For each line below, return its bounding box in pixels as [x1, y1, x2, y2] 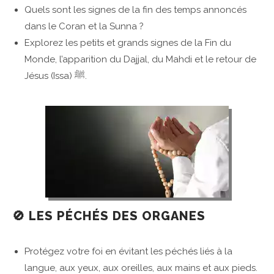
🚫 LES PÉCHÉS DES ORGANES [12, 209, 206, 224]
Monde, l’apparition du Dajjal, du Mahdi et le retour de [24, 54, 256, 65]
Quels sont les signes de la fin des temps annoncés [24, 4, 246, 16]
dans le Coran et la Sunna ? [24, 21, 144, 32]
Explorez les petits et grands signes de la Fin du [24, 37, 231, 49]
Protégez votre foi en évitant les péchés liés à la [24, 246, 232, 257]
